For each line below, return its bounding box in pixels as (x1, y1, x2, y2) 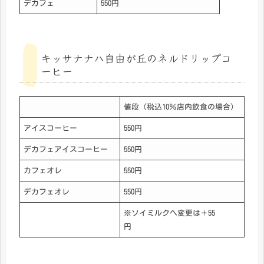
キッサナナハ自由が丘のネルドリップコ (41, 49, 232, 65)
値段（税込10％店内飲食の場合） (124, 103, 239, 111)
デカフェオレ (24, 188, 70, 196)
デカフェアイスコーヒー (24, 146, 108, 154)
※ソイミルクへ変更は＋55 (124, 209, 216, 217)
